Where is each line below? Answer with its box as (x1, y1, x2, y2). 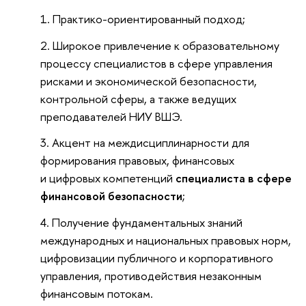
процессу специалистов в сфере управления (40, 55, 273, 71)
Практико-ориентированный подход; (53, 10, 246, 27)
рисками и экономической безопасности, (40, 72, 258, 89)
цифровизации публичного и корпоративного (40, 250, 274, 266)
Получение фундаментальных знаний (52, 214, 243, 231)
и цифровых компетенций (40, 170, 176, 186)
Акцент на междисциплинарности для (52, 135, 250, 151)
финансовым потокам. (40, 286, 154, 302)
